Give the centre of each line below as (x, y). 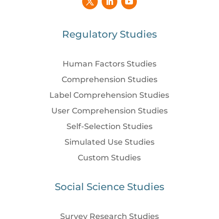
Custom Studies (109, 157)
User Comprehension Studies (109, 110)
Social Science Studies (109, 186)
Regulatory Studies (109, 34)
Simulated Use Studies (109, 142)
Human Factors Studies (109, 64)
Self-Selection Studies (109, 126)
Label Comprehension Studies (109, 95)
